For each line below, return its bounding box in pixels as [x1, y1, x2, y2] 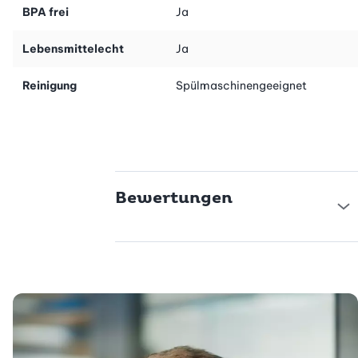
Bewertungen [114, 188, 233, 208]
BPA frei [22, 4, 69, 19]
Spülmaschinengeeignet [176, 78, 307, 93]
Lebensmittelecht [22, 41, 124, 56]
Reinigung [22, 78, 77, 93]
